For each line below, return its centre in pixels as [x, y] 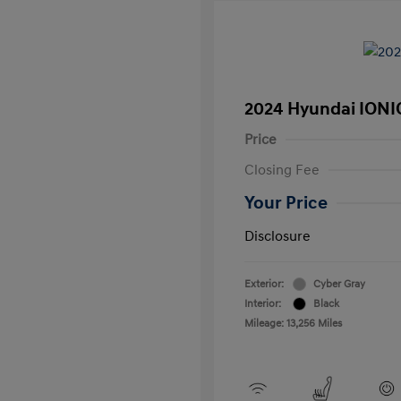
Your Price [286, 203]
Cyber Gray [339, 284]
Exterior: [264, 284]
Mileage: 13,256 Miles [293, 323]
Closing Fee [282, 170]
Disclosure [277, 236]
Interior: [263, 303]
